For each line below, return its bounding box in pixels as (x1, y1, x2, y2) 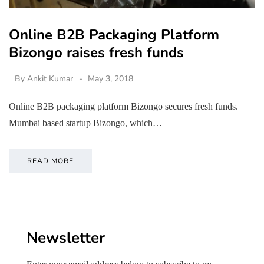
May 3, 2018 (88, 72, 133, 84)
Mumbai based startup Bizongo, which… (9, 117, 162, 128)
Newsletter (27, 227, 105, 248)
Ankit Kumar (27, 72, 73, 84)
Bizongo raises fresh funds (9, 42, 184, 62)
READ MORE (27, 156, 74, 166)
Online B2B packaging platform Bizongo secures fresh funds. (9, 101, 238, 111)
